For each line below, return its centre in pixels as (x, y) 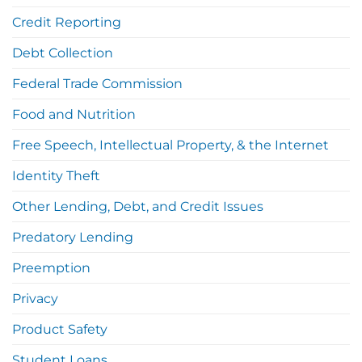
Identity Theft (56, 175)
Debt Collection (63, 53)
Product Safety (60, 329)
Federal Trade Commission (97, 83)
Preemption (51, 267)
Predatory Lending (73, 237)
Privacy (35, 298)
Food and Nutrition (74, 114)
